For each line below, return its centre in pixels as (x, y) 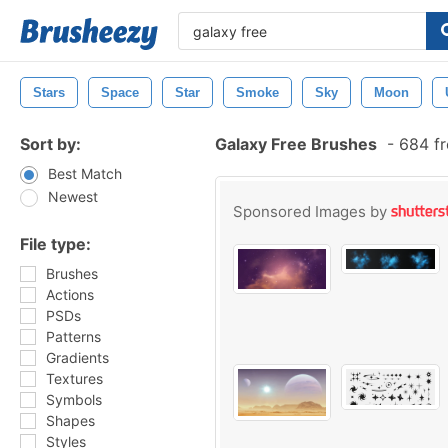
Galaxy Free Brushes (296, 144)
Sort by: (50, 144)
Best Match (85, 173)
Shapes (70, 420)
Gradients (77, 357)
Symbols (74, 399)
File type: (55, 244)
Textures (74, 378)
